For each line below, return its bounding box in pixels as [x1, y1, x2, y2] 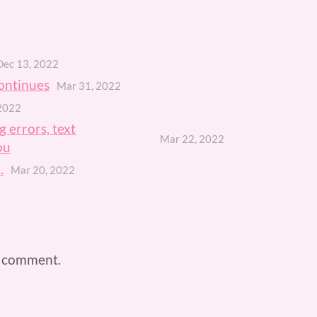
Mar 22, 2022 [160, 132, 224, 146]
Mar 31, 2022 [57, 79, 121, 93]
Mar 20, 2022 [11, 163, 75, 177]
